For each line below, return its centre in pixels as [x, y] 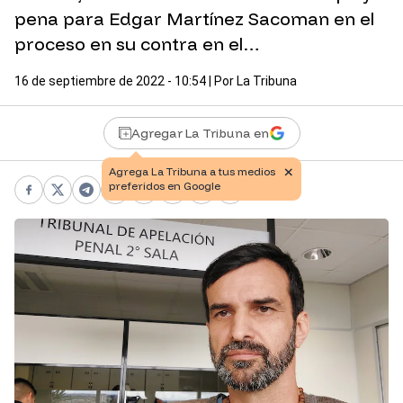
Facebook [62, 199]
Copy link [261, 199]
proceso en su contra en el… [137, 44]
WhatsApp [151, 199]
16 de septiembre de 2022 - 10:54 [110, 81]
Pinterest [176, 199]
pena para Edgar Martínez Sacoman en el [194, 19]
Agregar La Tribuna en [200, 134]
